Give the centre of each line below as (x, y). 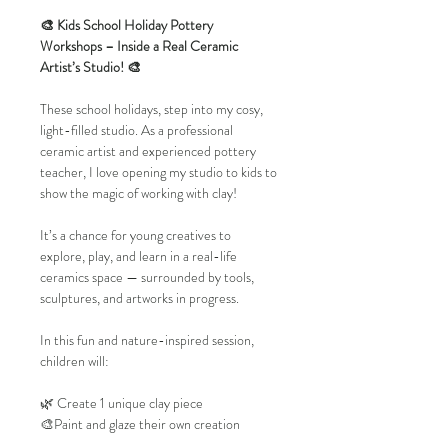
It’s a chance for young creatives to (137, 235)
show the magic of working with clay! (138, 193)
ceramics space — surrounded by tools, (148, 277)
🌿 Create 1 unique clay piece (121, 403)
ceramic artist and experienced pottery (149, 151)
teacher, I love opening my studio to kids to (160, 172)
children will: (74, 361)
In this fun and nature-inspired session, (148, 340)
